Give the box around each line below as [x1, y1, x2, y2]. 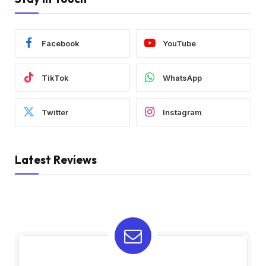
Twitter [42, 107, 68, 117]
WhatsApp [163, 72, 202, 83]
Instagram [163, 107, 202, 117]
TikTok [42, 72, 69, 83]
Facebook [42, 38, 80, 48]
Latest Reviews [15, 153, 97, 167]
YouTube [163, 38, 196, 48]
